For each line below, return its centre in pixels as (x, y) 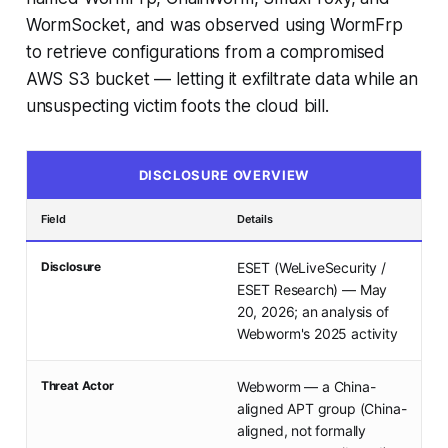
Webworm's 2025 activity (317, 334)
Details (254, 219)
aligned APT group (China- (321, 409)
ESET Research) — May (312, 290)
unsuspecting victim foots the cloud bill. (177, 106)
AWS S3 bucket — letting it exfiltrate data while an (222, 79)
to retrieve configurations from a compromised (205, 52)
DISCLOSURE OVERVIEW (223, 175)
